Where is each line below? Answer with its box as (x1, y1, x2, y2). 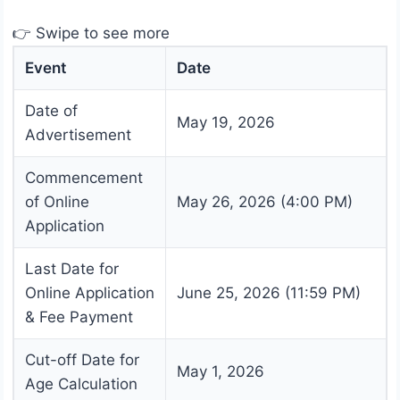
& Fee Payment (25, 308, 133, 327)
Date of (25, 102, 78, 121)
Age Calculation (25, 375, 137, 394)
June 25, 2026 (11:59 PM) (177, 284, 361, 303)
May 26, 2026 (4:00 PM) (177, 193, 353, 212)
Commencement (25, 169, 143, 187)
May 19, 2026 (177, 113, 275, 132)
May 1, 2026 (177, 362, 264, 381)
